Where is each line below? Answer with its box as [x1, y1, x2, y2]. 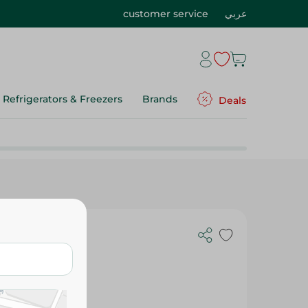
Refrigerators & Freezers [3, 93, 122, 105]
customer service [123, 8, 208, 20]
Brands [142, 93, 177, 105]
